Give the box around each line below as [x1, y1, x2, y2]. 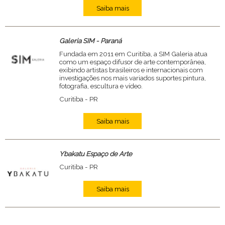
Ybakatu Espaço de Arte [59, 150, 132, 158]
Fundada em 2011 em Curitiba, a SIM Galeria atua [59, 50, 207, 58]
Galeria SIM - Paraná [59, 37, 122, 45]
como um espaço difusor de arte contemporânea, [59, 58, 206, 66]
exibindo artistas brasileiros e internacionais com [59, 66, 203, 74]
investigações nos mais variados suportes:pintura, [59, 74, 206, 82]
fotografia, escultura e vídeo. [59, 82, 143, 90]
